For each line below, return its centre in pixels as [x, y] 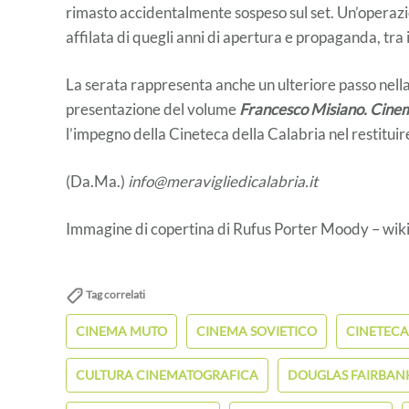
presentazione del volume [152, 109]
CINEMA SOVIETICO [257, 331]
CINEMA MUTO [121, 331]
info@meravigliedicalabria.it [223, 181]
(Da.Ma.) [97, 181]
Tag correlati [115, 295]
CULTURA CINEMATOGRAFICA [167, 375]
